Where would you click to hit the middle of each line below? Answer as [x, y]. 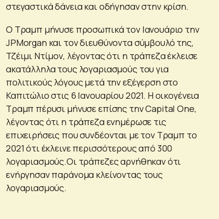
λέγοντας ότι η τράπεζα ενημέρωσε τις [86, 121]
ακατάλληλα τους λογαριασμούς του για [87, 69]
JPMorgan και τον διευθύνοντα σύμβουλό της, [100, 42]
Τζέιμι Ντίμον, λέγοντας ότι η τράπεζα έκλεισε [102, 55]
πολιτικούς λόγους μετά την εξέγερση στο [92, 82]
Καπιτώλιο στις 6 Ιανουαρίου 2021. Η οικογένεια [103, 95]
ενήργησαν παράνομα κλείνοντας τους [84, 174]
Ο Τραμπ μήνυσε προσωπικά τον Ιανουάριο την [103, 29]
